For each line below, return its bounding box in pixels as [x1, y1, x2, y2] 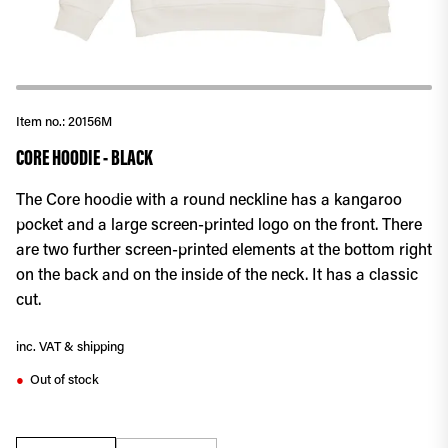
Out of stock [30, 373, 99, 387]
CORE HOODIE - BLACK [16, 149, 153, 171]
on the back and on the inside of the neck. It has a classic [16, 268, 418, 284]
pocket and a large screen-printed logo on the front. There [16, 218, 422, 234]
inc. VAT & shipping [16, 341, 124, 354]
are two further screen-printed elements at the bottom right [16, 243, 432, 259]
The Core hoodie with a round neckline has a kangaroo [16, 193, 402, 209]
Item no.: [16, 116, 68, 129]
